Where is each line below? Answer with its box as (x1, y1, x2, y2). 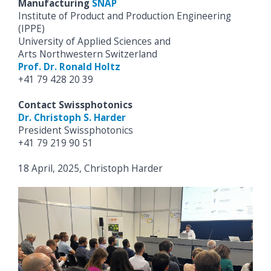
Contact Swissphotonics (18, 99, 132, 112)
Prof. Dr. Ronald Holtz (18, 60, 120, 74)
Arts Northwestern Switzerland (18, 48, 157, 61)
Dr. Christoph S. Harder (18, 111, 126, 125)
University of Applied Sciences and (18, 35, 171, 48)
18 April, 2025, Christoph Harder (18, 162, 163, 175)
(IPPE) (18, 22, 45, 36)
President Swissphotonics (18, 124, 133, 137)
